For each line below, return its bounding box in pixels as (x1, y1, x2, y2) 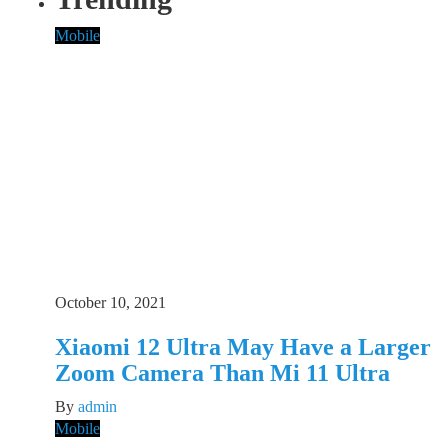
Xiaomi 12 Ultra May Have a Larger (55, 333, 431, 360)
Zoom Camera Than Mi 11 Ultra (55, 359, 390, 386)
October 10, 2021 (55, 293, 166, 311)
